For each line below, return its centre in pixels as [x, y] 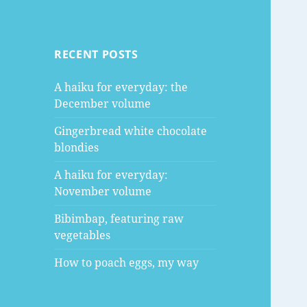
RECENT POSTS [96, 54]
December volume [103, 104]
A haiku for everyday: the [121, 87]
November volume [103, 192]
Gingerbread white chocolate [131, 131]
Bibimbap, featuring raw [119, 219]
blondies [77, 148]
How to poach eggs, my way [127, 263]
